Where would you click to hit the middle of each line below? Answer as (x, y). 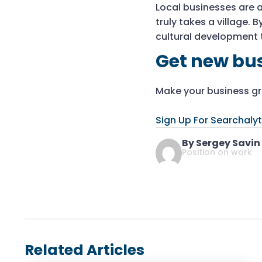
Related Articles (85, 250)
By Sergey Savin (221, 143)
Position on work (217, 152)
